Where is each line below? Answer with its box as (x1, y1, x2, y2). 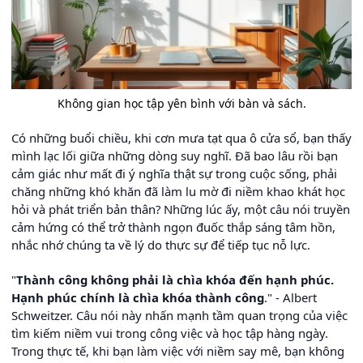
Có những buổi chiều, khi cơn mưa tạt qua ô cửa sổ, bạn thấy (11, 129, 352, 146)
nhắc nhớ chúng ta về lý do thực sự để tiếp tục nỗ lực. (11, 236, 310, 253)
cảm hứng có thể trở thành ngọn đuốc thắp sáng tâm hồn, (11, 218, 335, 235)
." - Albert (264, 288, 317, 305)
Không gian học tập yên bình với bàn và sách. (57, 95, 306, 111)
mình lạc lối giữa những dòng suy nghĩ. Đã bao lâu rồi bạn (11, 147, 338, 164)
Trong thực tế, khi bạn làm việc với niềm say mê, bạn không (11, 342, 344, 359)
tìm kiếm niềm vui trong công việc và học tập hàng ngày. (11, 324, 328, 341)
